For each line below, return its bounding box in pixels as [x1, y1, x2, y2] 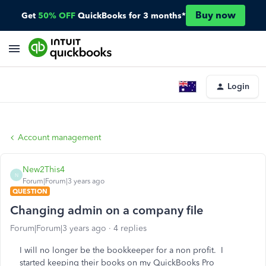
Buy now [195, 9, 236, 21]
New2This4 [23, 164, 65, 175]
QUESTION [12, 187, 47, 195]
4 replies [113, 223, 147, 233]
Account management [18, 132, 101, 142]
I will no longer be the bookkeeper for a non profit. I [20, 245, 223, 255]
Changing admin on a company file [10, 203, 203, 217]
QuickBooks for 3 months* [77, 10, 186, 21]
